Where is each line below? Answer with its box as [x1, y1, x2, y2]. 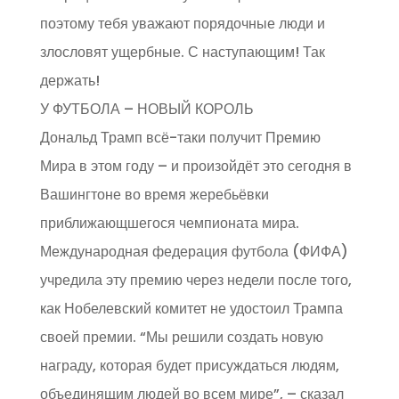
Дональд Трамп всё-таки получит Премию [39, 127, 321, 149]
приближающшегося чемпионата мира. [39, 213, 299, 234]
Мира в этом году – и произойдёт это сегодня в [39, 156, 352, 177]
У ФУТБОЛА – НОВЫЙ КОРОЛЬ [39, 99, 254, 120]
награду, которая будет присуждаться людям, [39, 355, 339, 377]
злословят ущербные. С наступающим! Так [39, 42, 325, 63]
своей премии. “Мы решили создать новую [39, 327, 323, 348]
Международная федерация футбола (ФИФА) [39, 241, 348, 263]
